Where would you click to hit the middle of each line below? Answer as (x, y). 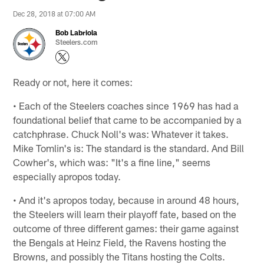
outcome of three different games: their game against (126, 228)
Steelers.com (77, 42)
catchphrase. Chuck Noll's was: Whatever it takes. (121, 133)
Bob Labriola (77, 32)
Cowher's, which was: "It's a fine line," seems (112, 162)
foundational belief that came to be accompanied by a (128, 119)
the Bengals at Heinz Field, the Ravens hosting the (120, 242)
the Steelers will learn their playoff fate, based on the (125, 214)
